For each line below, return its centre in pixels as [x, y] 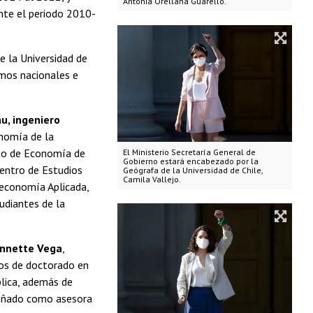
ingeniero [36, 120]
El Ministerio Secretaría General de [189, 152]
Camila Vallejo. [152, 180]
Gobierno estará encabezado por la [190, 161]
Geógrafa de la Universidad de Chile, [193, 170]
